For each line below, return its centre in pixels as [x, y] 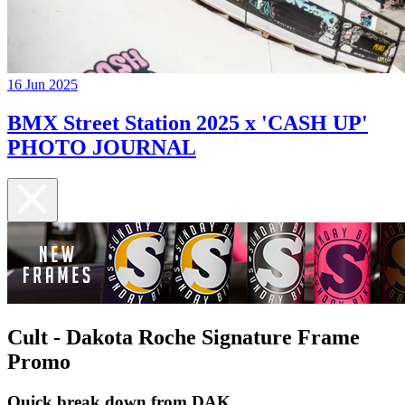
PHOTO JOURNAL [102, 148]
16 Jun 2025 [42, 85]
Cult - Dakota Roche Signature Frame [184, 337]
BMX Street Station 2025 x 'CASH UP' [188, 123]
